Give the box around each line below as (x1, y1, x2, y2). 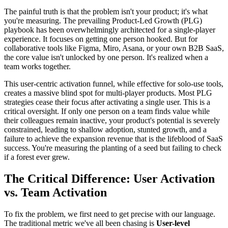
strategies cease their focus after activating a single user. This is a (4, 97, 210, 106)
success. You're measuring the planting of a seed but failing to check (4, 143, 221, 152)
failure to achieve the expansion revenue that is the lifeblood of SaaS (4, 134, 223, 143)
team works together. (4, 62, 71, 71)
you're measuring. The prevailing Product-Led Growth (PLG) (4, 16, 202, 25)
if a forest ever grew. (4, 152, 70, 161)
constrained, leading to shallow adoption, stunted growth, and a (4, 125, 207, 134)
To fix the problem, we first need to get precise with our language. (4, 209, 215, 218)
